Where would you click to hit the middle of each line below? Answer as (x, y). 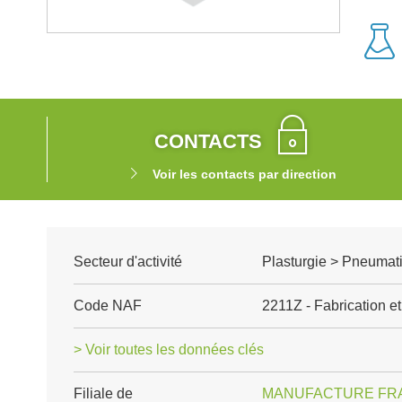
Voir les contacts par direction (244, 174)
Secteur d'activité (128, 262)
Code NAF (108, 306)
